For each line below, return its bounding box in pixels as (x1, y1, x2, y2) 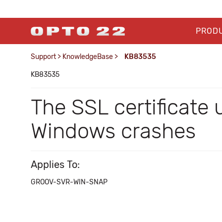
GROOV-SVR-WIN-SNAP (31, 178, 108, 186)
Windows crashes (31, 118, 196, 144)
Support (31, 53, 56, 61)
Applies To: (31, 159, 80, 170)
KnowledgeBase (62, 53, 113, 61)
